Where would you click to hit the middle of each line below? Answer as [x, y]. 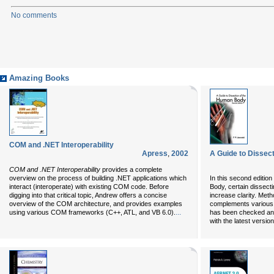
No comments [34, 15]
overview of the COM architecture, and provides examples [96, 204]
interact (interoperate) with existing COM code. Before [89, 187]
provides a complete [131, 169]
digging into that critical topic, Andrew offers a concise [88, 195]
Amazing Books [39, 78]
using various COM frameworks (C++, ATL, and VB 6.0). [92, 212]
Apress [155, 154]
